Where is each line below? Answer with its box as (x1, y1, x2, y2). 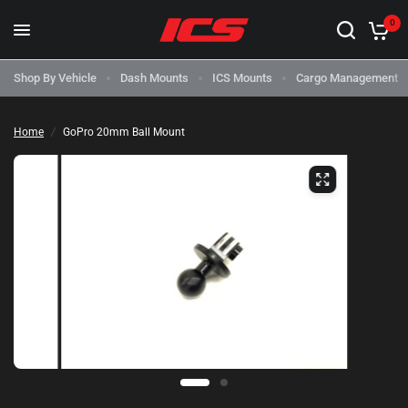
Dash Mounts (120, 71, 189, 85)
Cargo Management (296, 71, 398, 85)
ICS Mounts (212, 71, 272, 85)
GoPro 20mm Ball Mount (63, 126, 185, 138)
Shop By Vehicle (14, 71, 97, 85)
